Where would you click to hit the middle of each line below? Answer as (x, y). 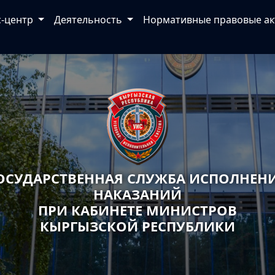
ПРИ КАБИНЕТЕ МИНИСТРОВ (137, 210)
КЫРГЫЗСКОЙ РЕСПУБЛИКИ (137, 226)
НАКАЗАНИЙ (137, 194)
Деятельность (90, 20)
